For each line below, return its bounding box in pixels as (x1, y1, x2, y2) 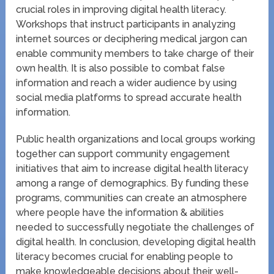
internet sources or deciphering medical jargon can (16, 32, 248, 45)
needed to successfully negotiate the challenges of (16, 221, 255, 233)
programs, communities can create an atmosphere (16, 191, 248, 204)
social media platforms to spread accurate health (16, 91, 242, 103)
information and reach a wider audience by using (16, 76, 237, 89)
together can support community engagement (16, 147, 231, 160)
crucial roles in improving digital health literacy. (16, 3, 227, 15)
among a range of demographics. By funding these (16, 177, 250, 189)
